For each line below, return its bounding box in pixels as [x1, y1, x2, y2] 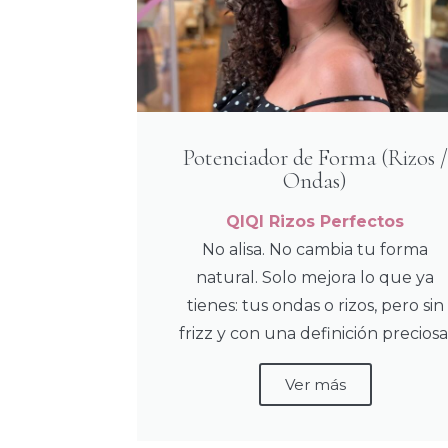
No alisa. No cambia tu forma [202, 240, 429, 260]
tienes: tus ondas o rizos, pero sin [186, 296, 444, 316]
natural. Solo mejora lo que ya [196, 268, 435, 288]
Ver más [284, 375, 346, 395]
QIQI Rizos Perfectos [226, 212, 405, 232]
